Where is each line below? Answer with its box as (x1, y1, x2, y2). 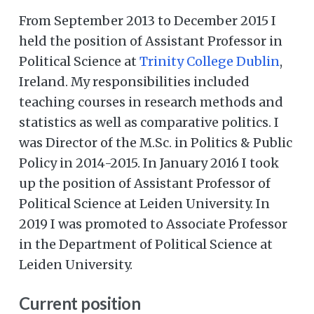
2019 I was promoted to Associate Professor (19, 216, 287, 233)
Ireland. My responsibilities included (19, 74, 250, 90)
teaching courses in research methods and (19, 94, 283, 111)
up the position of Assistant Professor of (19, 175, 271, 192)
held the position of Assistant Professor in (19, 33, 282, 50)
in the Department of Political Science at (19, 236, 273, 253)
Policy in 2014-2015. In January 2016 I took (19, 155, 279, 172)
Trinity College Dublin (139, 53, 280, 70)
